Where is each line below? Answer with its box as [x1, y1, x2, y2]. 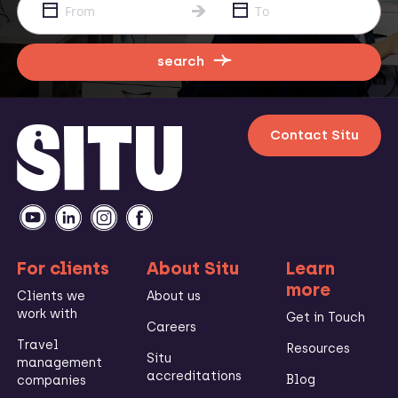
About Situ [146, 257, 239, 279]
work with [17, 306, 77, 322]
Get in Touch [285, 309, 365, 325]
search [156, 53, 204, 70]
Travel [17, 337, 59, 353]
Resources [285, 340, 350, 356]
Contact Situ [270, 126, 359, 143]
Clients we [17, 288, 85, 304]
